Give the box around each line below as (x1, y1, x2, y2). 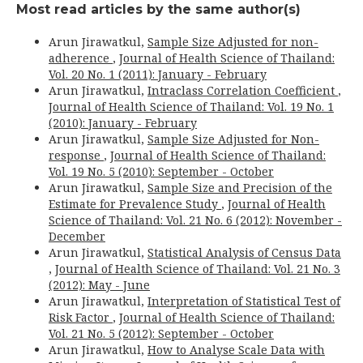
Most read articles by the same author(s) (16, 2, 301, 18)
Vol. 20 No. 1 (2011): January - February (49, 66, 267, 83)
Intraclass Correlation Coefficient (147, 83, 338, 99)
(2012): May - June (49, 277, 150, 293)
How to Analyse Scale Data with (147, 342, 325, 358)
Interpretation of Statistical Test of (147, 293, 340, 310)
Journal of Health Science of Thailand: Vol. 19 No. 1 (49, 99, 334, 115)
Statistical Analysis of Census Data (147, 245, 341, 261)
